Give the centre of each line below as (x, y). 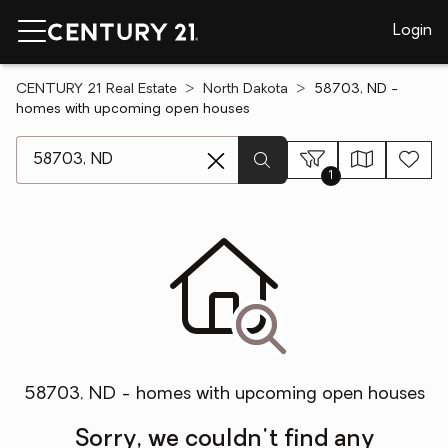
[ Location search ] (81, 146)
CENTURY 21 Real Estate (96, 89)
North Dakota (245, 89)
